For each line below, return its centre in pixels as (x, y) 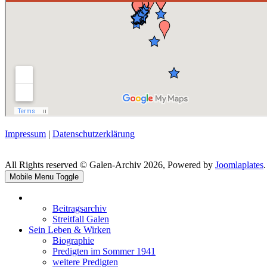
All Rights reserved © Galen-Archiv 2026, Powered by (110, 164)
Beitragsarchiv (80, 208)
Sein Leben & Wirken (70, 229)
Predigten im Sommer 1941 (104, 251)
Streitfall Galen (81, 219)
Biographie (73, 240)
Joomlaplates (239, 164)
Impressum (25, 133)
